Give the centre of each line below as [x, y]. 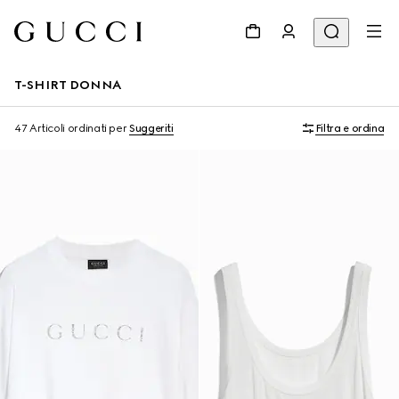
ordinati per [97, 128]
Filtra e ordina [350, 128]
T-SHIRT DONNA [68, 85]
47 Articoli [40, 128]
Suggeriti [151, 128]
